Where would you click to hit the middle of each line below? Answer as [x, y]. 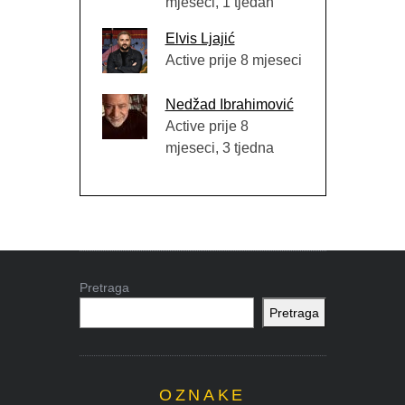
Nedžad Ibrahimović [229, 105]
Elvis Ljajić [200, 39]
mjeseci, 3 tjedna [219, 148]
